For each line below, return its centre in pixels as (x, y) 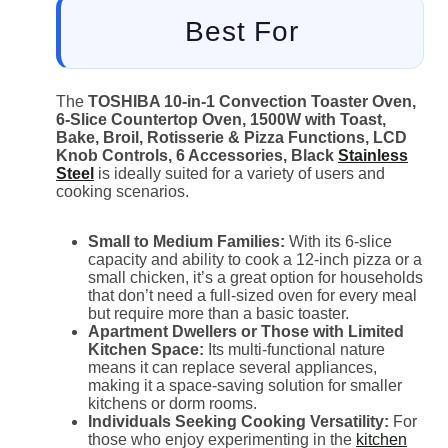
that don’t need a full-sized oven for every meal (252, 295)
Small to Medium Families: (186, 241)
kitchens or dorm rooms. (172, 403)
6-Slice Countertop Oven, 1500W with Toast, (221, 119)
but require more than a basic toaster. (218, 313)
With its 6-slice (338, 241)
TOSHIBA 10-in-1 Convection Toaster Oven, (252, 101)
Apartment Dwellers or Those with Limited (246, 331)
